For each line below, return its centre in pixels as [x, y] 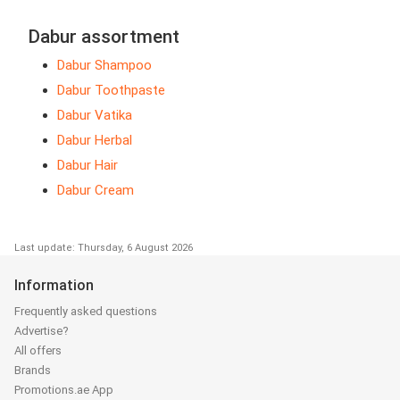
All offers [38, 351]
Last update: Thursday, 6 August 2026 [104, 248]
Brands [33, 371]
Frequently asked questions [86, 312]
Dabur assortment [104, 37]
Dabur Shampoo [104, 66]
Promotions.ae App [64, 390]
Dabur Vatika [95, 116]
